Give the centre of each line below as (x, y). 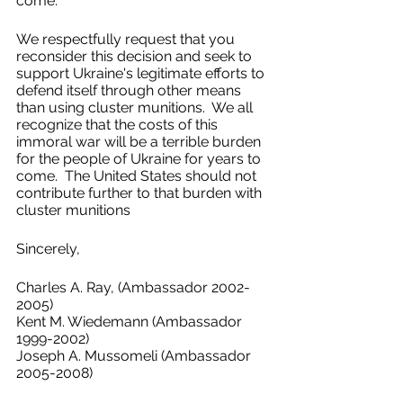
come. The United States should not (138, 176)
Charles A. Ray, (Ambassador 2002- (133, 287)
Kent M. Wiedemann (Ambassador (131, 322)
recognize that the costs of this (119, 125)
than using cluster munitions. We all (136, 107)
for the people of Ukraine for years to (140, 159)
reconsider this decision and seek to (136, 56)
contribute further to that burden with (141, 193)
